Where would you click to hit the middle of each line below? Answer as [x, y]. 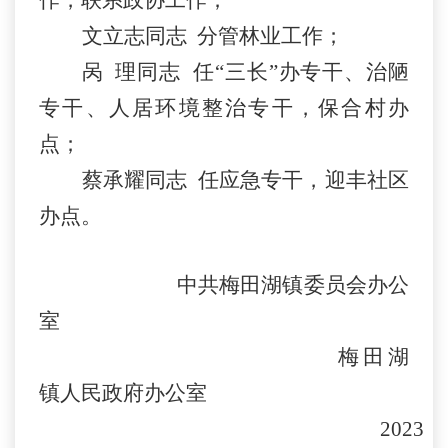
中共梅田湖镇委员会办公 [293, 285]
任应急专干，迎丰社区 [303, 180]
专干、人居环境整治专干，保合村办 [224, 108]
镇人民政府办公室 [123, 393]
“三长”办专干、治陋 [312, 72]
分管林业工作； [270, 36]
